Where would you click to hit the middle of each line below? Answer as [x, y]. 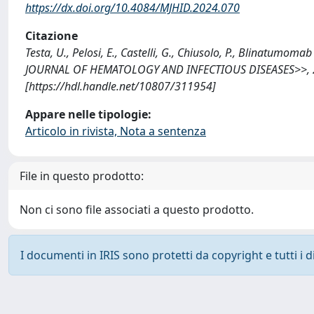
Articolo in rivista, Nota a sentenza [116, 131]
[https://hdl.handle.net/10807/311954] [121, 86]
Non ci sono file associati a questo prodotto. [137, 210]
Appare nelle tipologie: [88, 114]
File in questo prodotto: [82, 176]
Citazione [52, 36]
